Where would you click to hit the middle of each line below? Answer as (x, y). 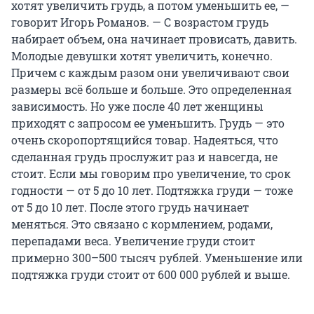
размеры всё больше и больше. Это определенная (151, 89)
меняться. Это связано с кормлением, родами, (142, 224)
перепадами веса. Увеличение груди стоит (133, 240)
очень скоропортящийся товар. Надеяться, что (145, 139)
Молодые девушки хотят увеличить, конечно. (142, 55)
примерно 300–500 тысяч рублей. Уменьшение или (157, 257)
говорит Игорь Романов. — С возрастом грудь (140, 22)
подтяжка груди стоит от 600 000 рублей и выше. (151, 274)
